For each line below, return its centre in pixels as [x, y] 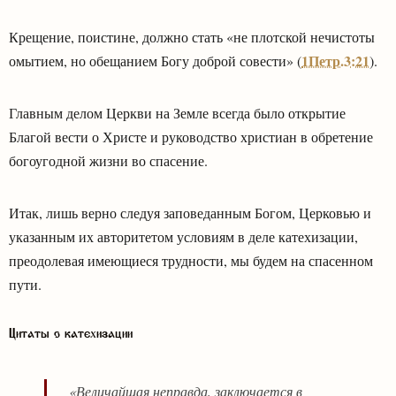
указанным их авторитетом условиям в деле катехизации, [183, 236]
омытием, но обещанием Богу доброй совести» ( [155, 60]
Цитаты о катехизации [71, 336]
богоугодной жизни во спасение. [108, 160]
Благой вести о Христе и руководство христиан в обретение [191, 136]
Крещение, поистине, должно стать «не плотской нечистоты [192, 36]
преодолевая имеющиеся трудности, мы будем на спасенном [191, 260]
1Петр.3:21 [335, 60]
